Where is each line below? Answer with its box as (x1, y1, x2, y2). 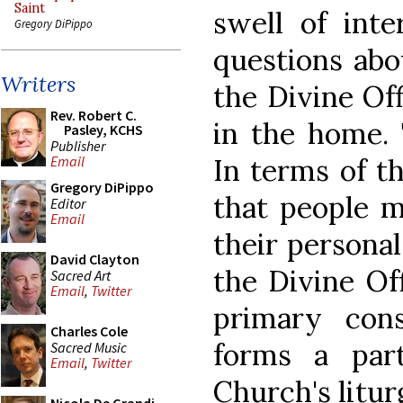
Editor (50, 193, 85, 212)
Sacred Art (50, 265, 111, 284)
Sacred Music (50, 337, 127, 356)
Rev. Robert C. (50, 106, 137, 124)
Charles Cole (50, 322, 128, 340)
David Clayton (50, 250, 139, 268)
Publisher (50, 136, 105, 155)
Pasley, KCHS (64, 121, 143, 139)
